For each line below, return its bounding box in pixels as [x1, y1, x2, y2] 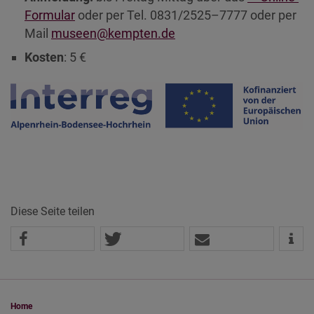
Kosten [25, 49, 64, 64]
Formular [25, 7, 75, 22]
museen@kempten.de [51, 25, 175, 41]
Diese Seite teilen [11, 205, 95, 219]
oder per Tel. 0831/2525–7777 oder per [75, 7, 296, 22]
